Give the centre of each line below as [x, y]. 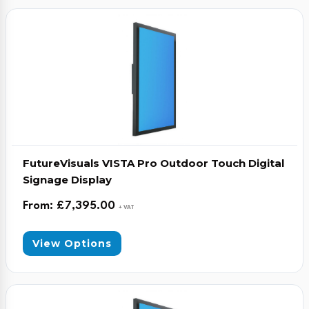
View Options [72, 243]
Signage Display [67, 180]
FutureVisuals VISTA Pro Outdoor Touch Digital [153, 163]
